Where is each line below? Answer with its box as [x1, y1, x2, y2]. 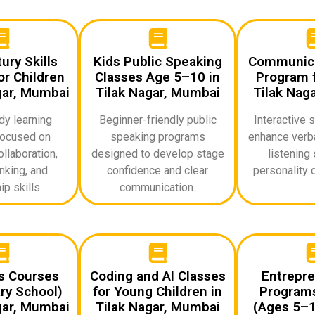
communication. [120, 180, 195, 194]
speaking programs [110, 129, 205, 143]
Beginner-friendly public [98, 112, 217, 127]
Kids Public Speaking [93, 53, 222, 70]
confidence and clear [107, 163, 208, 177]
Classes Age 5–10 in [95, 68, 220, 85]
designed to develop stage [91, 146, 224, 160]
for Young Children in [93, 283, 222, 300]
